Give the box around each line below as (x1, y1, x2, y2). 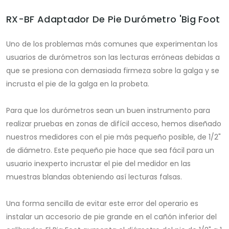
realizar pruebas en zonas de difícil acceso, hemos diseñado (6, 119, 221, 129)
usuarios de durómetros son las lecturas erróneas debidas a (6, 52, 220, 63)
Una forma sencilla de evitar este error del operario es (6, 198, 198, 209)
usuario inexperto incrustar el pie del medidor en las (6, 158, 191, 169)
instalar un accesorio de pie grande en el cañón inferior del (6, 212, 217, 222)
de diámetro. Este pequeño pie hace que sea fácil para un (6, 145, 214, 156)
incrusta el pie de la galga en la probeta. (6, 79, 149, 89)
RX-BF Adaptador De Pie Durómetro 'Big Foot (6, 13, 220, 26)
